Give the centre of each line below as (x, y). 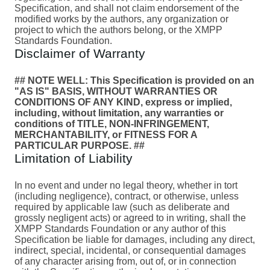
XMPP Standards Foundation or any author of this (120, 228)
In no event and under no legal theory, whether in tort (126, 185)
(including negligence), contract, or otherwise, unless (127, 196)
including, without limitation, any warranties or (119, 113)
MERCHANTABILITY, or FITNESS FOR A (106, 134)
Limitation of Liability (74, 158)
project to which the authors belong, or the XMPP (118, 30)
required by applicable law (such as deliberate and (122, 207)
